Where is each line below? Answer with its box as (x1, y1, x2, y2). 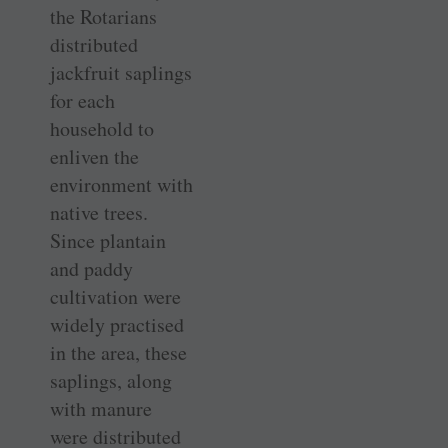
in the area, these (50, 338, 187, 366)
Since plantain (50, 226, 166, 254)
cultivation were (50, 282, 181, 310)
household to (50, 114, 154, 142)
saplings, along (50, 366, 172, 394)
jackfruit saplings (50, 58, 192, 86)
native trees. (50, 198, 148, 226)
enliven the (50, 142, 139, 170)
